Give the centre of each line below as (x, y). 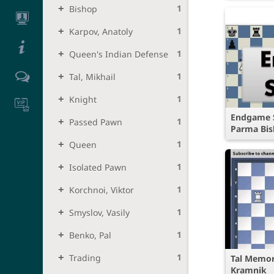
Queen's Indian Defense (119, 54)
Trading (85, 257)
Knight (83, 99)
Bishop (83, 9)
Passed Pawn (96, 122)
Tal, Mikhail (93, 76)
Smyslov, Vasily (100, 212)
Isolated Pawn (98, 167)
